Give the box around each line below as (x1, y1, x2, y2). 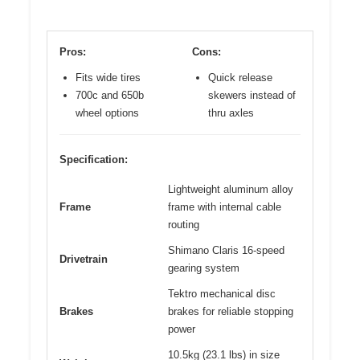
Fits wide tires (76, 72, 141, 84)
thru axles (208, 107, 254, 120)
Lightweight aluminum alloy (168, 183, 293, 196)
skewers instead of (208, 89, 296, 102)
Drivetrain (59, 253, 108, 266)
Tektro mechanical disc (168, 288, 276, 301)
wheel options (76, 107, 139, 120)
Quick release (208, 72, 272, 84)
